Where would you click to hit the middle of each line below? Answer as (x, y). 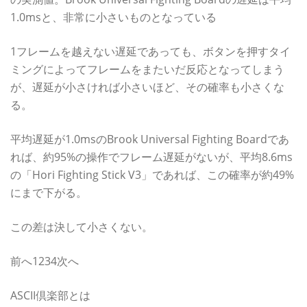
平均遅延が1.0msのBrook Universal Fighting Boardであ (150, 139)
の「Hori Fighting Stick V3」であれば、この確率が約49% (152, 174)
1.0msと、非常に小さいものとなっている (113, 17)
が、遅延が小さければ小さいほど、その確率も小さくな (147, 87)
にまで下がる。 (49, 192)
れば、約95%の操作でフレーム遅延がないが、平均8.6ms (151, 157)
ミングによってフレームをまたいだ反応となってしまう (147, 69)
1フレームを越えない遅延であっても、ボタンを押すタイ (150, 51)
